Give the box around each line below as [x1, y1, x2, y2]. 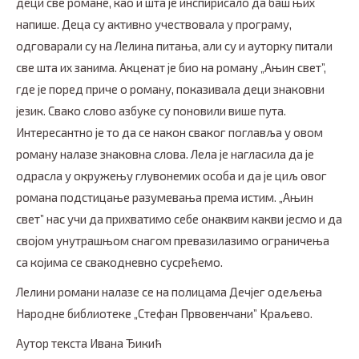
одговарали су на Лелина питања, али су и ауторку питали [16, 38, 333, 54]
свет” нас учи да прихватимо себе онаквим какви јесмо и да [16, 212, 342, 227]
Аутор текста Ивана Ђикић [16, 336, 162, 351]
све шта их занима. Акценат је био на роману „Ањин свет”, [16, 60, 326, 75]
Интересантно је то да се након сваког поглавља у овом [16, 125, 323, 140]
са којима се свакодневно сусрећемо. [16, 255, 223, 270]
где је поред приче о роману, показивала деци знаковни [16, 82, 325, 97]
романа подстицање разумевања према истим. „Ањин [16, 190, 313, 205]
